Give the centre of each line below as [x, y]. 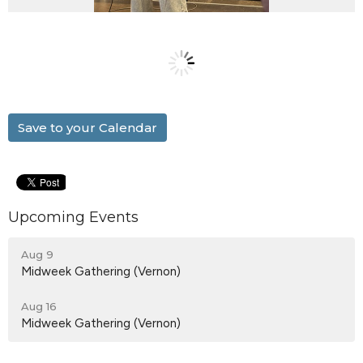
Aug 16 [39, 307]
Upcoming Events [73, 217]
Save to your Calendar [88, 127]
